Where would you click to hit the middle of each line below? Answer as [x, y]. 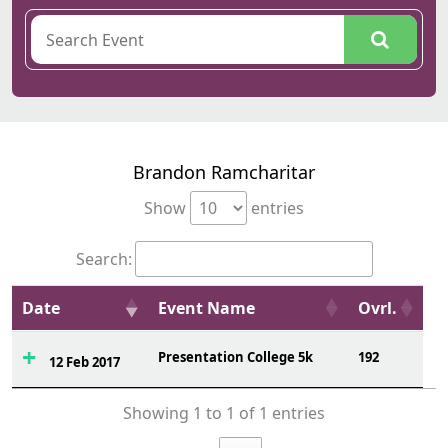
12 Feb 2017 [84, 362]
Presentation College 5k [235, 357]
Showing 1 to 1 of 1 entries [224, 413]
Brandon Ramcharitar [224, 172]
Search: [103, 259]
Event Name [206, 308]
